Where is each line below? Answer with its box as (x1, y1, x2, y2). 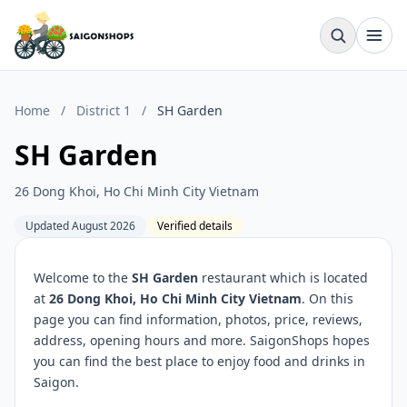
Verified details (157, 218, 233, 233)
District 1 (76, 102, 131, 119)
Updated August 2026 (25, 218, 135, 233)
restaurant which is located (198, 269, 368, 286)
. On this (302, 290, 353, 307)
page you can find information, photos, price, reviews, (34, 311, 362, 328)
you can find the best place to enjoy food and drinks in (34, 352, 365, 370)
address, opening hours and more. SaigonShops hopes (34, 332, 370, 349)
